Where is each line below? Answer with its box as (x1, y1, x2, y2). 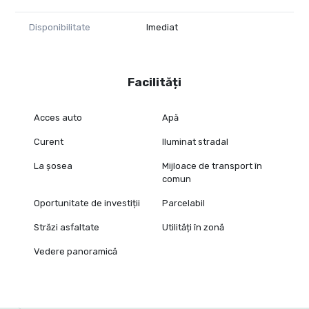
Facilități (128, 74, 181, 89)
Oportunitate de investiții (33, 197, 140, 208)
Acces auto (33, 112, 82, 123)
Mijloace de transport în (162, 160, 263, 171)
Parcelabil (162, 197, 206, 208)
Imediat (146, 21, 178, 32)
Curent (33, 136, 63, 147)
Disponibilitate (29, 21, 90, 32)
